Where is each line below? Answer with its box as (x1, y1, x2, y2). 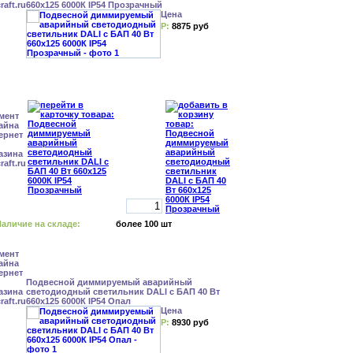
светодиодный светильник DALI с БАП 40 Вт (26, 287, 220, 296)
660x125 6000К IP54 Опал (26, 296, 131, 306)
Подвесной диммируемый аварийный (26, 277, 192, 287)
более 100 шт (116, 219, 172, 229)
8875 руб (172, 21, 209, 31)
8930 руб (172, 318, 209, 327)
